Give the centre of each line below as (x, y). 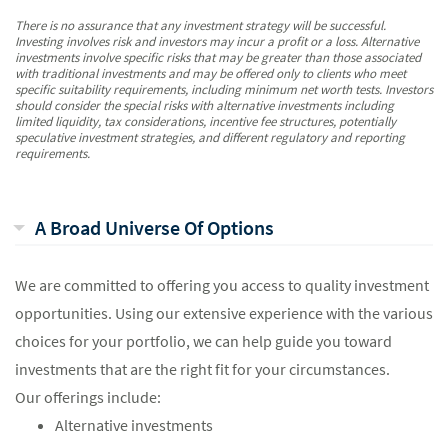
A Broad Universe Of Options (154, 227)
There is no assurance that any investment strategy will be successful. (200, 25)
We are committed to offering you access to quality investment (222, 285)
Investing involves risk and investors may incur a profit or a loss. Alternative (217, 41)
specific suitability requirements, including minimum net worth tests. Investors (224, 89)
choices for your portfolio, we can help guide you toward (203, 341)
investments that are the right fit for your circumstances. (202, 369)
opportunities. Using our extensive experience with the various (224, 313)
